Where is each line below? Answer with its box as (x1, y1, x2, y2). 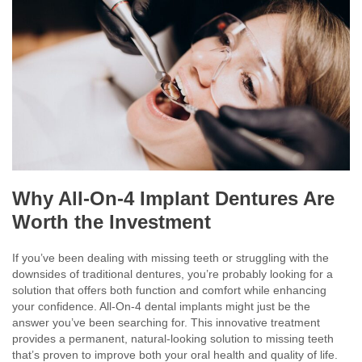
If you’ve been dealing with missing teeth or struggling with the (12, 251, 329, 265)
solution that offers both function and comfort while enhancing (12, 284, 326, 297)
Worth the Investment (12, 211, 211, 234)
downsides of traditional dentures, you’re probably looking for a (12, 267, 333, 281)
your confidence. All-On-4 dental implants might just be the (12, 300, 310, 314)
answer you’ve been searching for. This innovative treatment (12, 316, 320, 330)
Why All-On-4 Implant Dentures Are (12, 187, 335, 210)
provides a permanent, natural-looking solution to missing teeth (12, 332, 334, 346)
